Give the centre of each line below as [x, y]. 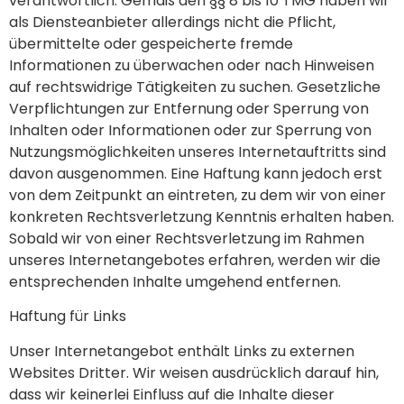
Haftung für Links [68, 317]
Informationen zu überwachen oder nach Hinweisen [192, 65]
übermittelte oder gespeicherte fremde [151, 43]
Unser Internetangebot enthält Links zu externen [182, 351]
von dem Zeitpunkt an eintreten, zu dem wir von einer [197, 195]
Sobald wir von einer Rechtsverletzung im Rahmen [187, 238]
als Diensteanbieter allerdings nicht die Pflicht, [172, 22]
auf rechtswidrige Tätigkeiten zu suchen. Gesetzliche [195, 87]
